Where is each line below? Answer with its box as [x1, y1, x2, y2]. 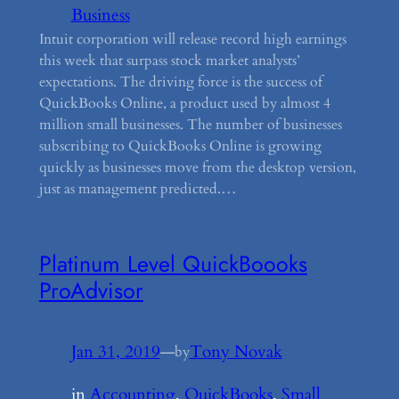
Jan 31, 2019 [70, 339, 160, 363]
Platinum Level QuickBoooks [38, 247, 307, 280]
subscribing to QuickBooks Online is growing [38, 136, 322, 157]
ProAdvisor [38, 273, 143, 306]
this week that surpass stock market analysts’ [38, 51, 300, 71]
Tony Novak [189, 339, 282, 363]
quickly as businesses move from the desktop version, [38, 158, 356, 178]
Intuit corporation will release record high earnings [38, 29, 346, 50]
